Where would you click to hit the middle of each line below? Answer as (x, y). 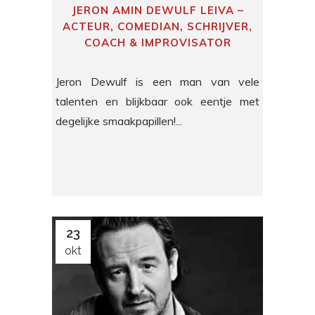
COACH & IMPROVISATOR (157, 42)
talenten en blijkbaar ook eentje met (157, 101)
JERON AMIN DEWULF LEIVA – (157, 10)
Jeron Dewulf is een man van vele (157, 81)
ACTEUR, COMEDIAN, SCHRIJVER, (157, 26)
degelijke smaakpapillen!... (119, 121)
